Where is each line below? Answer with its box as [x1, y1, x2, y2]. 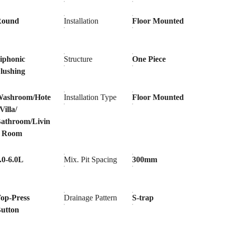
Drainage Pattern [64, 193, 118, 202]
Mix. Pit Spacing [64, 155, 118, 164]
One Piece [132, 55, 166, 63]
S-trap [132, 193, 154, 202]
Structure [64, 55, 93, 63]
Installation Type [64, 93, 117, 101]
